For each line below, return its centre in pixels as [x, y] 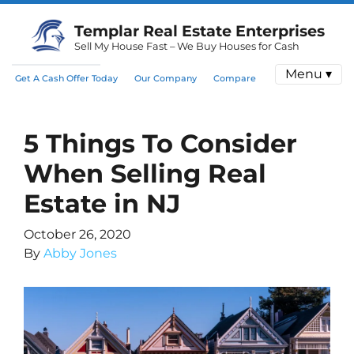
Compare [234, 78]
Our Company [165, 78]
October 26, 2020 [77, 234]
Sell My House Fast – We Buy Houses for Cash [186, 46]
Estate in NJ [102, 203]
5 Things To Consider [160, 143]
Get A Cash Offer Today [66, 78]
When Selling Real [145, 173]
